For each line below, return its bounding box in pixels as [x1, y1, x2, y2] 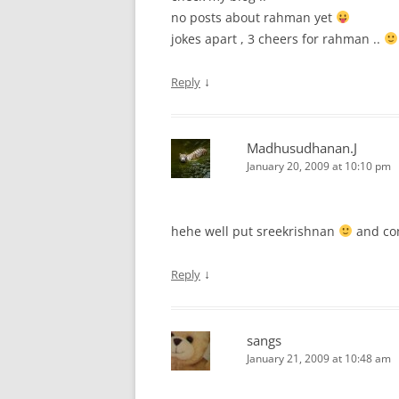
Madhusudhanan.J [247, 139, 357, 157]
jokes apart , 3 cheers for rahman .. [171, 30, 384, 47]
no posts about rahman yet [171, 9, 336, 26]
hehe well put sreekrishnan [171, 223, 338, 240]
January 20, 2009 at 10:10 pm [247, 159, 391, 174]
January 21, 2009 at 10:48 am [247, 351, 391, 366]
